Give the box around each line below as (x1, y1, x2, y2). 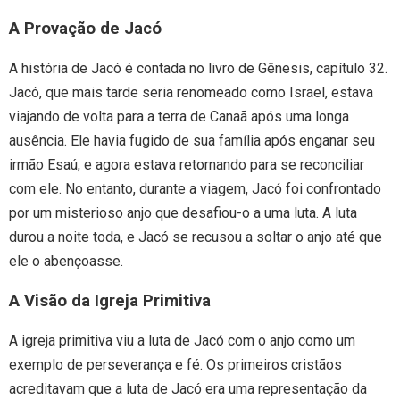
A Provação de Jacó (9, 19, 162, 39)
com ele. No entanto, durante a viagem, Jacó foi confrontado (9, 180, 381, 198)
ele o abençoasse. (9, 253, 123, 271)
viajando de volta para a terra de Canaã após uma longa (9, 108, 349, 126)
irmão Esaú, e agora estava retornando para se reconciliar (9, 156, 364, 174)
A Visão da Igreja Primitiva (9, 290, 211, 311)
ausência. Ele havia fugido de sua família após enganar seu (9, 132, 375, 150)
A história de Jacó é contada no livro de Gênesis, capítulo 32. (9, 60, 387, 78)
